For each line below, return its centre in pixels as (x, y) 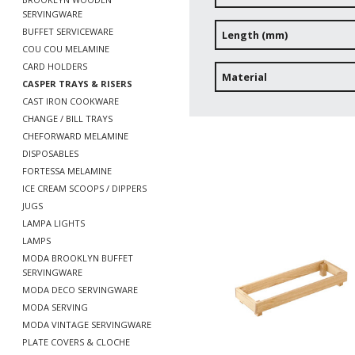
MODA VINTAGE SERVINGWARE (87, 324)
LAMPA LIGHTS (53, 223)
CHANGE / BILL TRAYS (67, 118)
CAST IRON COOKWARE (71, 101)
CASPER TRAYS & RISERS (77, 84)
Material (244, 77)
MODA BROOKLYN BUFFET (78, 258)
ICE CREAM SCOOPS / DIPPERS (84, 188)
